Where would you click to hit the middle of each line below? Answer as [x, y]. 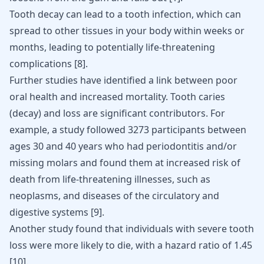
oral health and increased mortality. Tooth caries [117, 97]
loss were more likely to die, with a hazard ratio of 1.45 [131, 245]
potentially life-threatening [156, 47]
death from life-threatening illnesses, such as [110, 179]
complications [41, 64]
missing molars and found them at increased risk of [125, 163]
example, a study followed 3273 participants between [128, 130]
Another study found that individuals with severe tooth [132, 229]
